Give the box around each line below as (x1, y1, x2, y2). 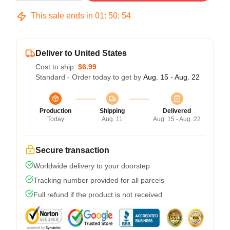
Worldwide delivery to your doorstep (33, 162, 150, 170)
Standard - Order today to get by (35, 73, 143, 81)
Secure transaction (35, 146, 109, 155)
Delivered (163, 107, 191, 114)
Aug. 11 (102, 116, 123, 123)
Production (40, 107, 71, 114)
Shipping (100, 107, 125, 114)
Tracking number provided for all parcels (33, 176, 164, 184)
